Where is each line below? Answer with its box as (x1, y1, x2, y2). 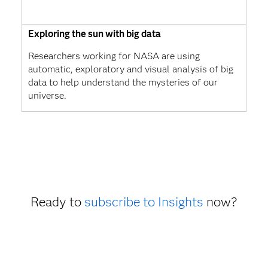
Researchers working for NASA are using (28, 50, 200, 62)
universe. (28, 90, 66, 102)
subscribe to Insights (84, 194, 203, 211)
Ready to (30, 194, 84, 211)
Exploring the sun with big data (28, 28, 161, 40)
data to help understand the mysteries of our (28, 77, 218, 89)
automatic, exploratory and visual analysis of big (28, 63, 233, 75)
